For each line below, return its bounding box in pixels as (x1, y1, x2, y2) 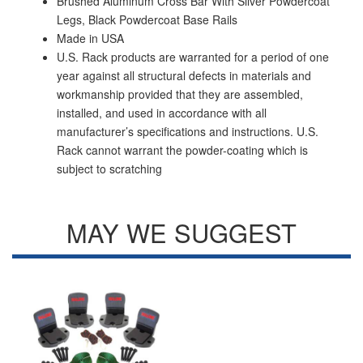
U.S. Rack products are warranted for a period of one (57, 49, 329, 65)
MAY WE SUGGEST (66, 215, 297, 250)
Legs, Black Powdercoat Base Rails (57, 11, 237, 28)
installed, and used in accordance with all (57, 105, 267, 121)
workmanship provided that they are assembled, (57, 86, 303, 102)
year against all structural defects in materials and (57, 67, 311, 83)
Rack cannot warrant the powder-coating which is (57, 142, 308, 158)
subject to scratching (57, 160, 162, 177)
